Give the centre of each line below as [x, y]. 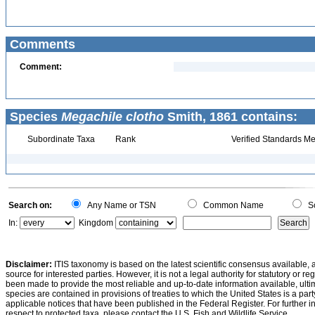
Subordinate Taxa [60, 139]
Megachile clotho [112, 117]
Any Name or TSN [120, 205]
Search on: [30, 205]
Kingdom [96, 223]
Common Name [231, 205]
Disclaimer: [29, 264]
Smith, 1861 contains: [231, 117]
